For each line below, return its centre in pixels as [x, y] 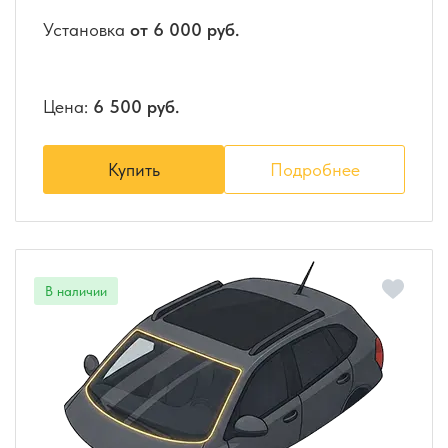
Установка [86, 30]
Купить [133, 170]
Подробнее [314, 170]
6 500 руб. [136, 107]
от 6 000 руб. [184, 30]
